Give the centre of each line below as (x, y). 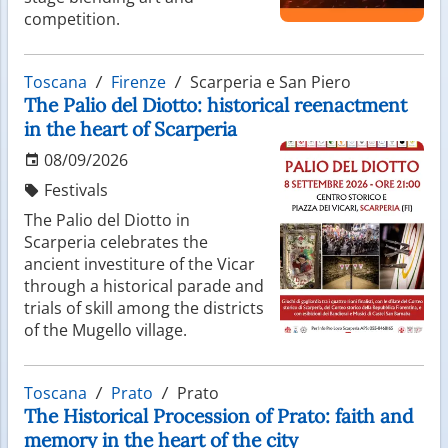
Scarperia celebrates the (116, 241)
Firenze (138, 81)
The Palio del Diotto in (107, 219)
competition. (72, 18)
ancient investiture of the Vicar (139, 263)
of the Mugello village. (105, 329)
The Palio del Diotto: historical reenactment (215, 104)
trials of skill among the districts (144, 307)
